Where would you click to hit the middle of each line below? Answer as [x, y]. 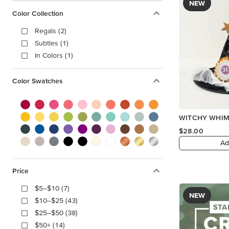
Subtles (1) [52, 43]
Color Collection [38, 13]
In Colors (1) [54, 55]
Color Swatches [38, 81]
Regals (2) [51, 31]
